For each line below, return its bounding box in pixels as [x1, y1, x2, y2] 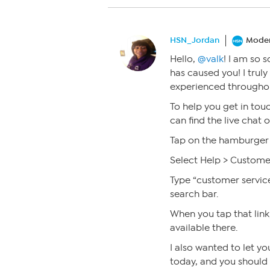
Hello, [170, 54, 198, 65]
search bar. [170, 189, 218, 200]
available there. [170, 222, 237, 234]
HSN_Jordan [170, 35, 219, 45]
